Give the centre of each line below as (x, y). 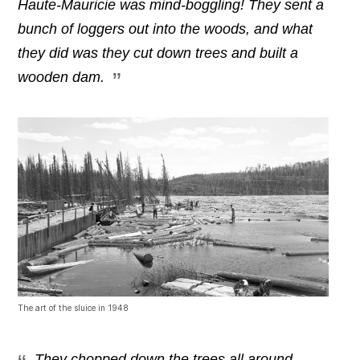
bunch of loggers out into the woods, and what (166, 29)
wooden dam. (61, 78)
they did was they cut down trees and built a (158, 53)
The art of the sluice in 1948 (74, 307)
